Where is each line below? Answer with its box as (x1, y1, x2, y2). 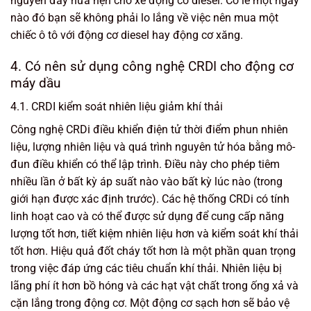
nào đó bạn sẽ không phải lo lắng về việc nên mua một (10, 10, 278, 24)
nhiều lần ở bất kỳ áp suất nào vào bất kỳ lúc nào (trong (10, 175, 283, 189)
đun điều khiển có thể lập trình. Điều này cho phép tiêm (10, 158, 280, 171)
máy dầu (10, 74, 60, 91)
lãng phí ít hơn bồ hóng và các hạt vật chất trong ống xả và (10, 279, 299, 293)
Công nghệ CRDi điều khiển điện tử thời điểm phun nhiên (10, 123, 288, 137)
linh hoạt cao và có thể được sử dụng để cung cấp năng (10, 210, 284, 224)
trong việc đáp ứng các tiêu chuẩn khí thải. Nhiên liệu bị (10, 262, 282, 276)
